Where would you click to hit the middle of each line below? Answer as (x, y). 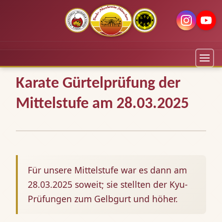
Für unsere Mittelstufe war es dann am (107, 170)
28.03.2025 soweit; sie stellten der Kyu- (108, 184)
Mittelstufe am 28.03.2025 (102, 104)
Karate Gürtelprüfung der (98, 83)
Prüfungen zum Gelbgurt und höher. (103, 198)
